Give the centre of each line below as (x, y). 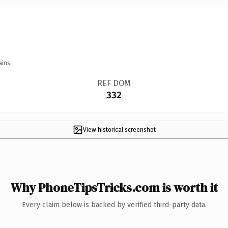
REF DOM (114, 83)
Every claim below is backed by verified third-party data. (114, 205)
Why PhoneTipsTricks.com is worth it (114, 187)
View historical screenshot (119, 130)
